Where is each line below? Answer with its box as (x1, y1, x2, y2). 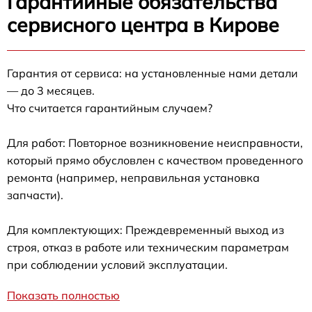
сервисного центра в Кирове (7, 13, 279, 38)
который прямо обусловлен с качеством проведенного (7, 153, 303, 168)
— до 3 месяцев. (7, 84, 95, 98)
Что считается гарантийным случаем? (7, 101, 212, 116)
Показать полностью (7, 288, 120, 303)
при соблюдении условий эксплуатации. (7, 258, 228, 272)
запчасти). (7, 188, 63, 203)
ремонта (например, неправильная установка (7, 171, 260, 185)
